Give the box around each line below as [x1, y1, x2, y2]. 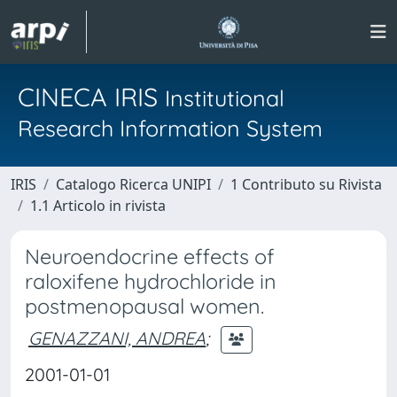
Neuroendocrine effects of [25, 244, 275, 269]
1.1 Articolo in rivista [30, 196, 166, 215]
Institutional [165, 84, 284, 112]
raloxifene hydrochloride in [25, 269, 276, 294]
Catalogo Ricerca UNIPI [56, 175, 211, 194]
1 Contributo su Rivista [230, 175, 382, 194]
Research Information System [18, 114, 323, 142]
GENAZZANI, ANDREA [28, 326, 206, 349]
